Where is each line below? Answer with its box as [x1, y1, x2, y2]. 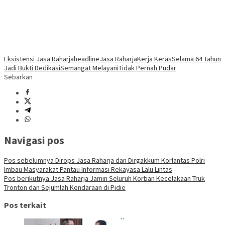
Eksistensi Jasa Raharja [4, 54, 74, 64]
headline [74, 54, 99, 64]
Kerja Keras [137, 54, 172, 64]
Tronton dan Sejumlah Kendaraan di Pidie [4, 182, 126, 192]
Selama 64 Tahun [172, 54, 221, 64]
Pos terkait [4, 200, 46, 210]
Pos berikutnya [4, 173, 49, 183]
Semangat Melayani [60, 63, 119, 73]
